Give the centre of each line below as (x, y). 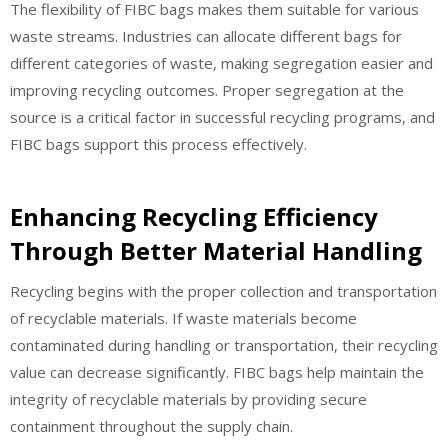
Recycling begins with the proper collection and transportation (223, 291)
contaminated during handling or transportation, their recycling (224, 345)
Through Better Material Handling (216, 251)
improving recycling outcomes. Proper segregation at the (207, 89)
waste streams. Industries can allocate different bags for (206, 35)
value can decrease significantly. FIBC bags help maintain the (217, 372)
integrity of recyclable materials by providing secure (188, 399)
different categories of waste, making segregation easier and (221, 62)
